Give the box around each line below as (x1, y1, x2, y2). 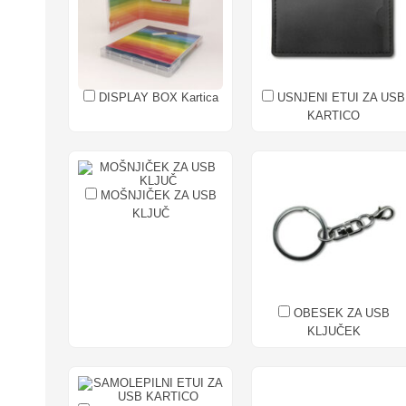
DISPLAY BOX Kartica (94, 90, 218, 104)
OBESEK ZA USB (289, 305, 390, 320)
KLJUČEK (306, 324, 361, 338)
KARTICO (307, 108, 361, 122)
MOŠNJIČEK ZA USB (96, 188, 217, 202)
